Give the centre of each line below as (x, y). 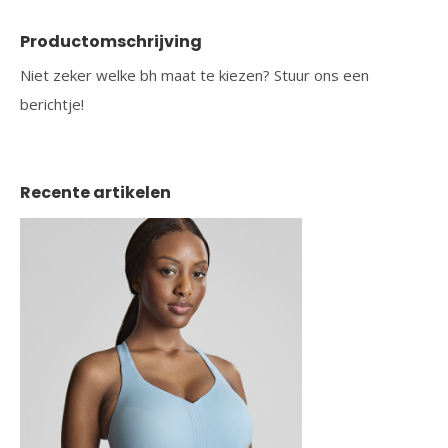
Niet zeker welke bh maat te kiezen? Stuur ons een (194, 75)
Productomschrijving (111, 41)
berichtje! (52, 104)
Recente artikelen (95, 192)
